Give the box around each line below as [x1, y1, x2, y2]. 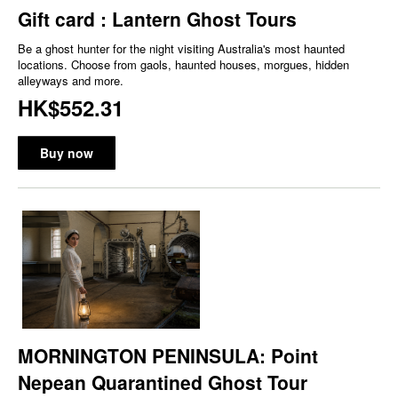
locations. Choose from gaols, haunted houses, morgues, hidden [18, 55, 349, 73]
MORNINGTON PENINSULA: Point [18, 341, 318, 369]
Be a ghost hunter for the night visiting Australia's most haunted [18, 39, 345, 57]
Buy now [40, 143, 93, 162]
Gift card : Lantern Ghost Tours [18, 4, 297, 32]
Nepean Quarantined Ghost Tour [18, 368, 307, 395]
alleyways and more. [18, 71, 123, 89]
